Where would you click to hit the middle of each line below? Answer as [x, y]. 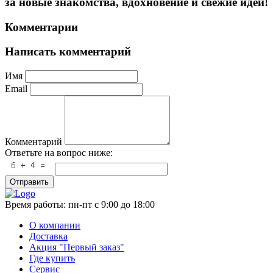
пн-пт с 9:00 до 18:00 [112, 205]
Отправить [29, 182]
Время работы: [37, 205]
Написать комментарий [68, 52]
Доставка [48, 236]
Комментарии [41, 27]
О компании [55, 225]
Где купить [52, 258]
